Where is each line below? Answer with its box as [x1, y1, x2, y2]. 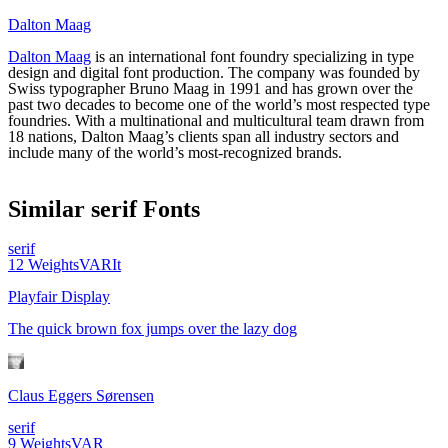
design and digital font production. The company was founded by [8, 64, 420, 82]
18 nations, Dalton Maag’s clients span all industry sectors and [8, 128, 399, 146]
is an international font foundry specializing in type [91, 48, 414, 66]
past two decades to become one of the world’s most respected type [8, 96, 430, 114]
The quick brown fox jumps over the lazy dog [8, 320, 297, 338]
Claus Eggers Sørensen [8, 387, 154, 405]
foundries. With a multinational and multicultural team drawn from [8, 112, 424, 130]
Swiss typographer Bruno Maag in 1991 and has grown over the [8, 80, 413, 98]
